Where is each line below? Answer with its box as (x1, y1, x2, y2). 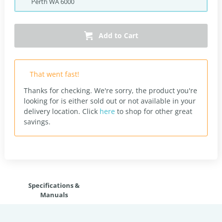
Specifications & (28, 181, 80, 190)
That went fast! (30, 69, 79, 79)
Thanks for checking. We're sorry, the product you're (24, 86, 197, 95)
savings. (24, 117, 51, 126)
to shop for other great (115, 107, 192, 116)
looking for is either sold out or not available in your (24, 96, 196, 106)
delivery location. (24, 107, 82, 116)
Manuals (40, 190, 68, 199)
